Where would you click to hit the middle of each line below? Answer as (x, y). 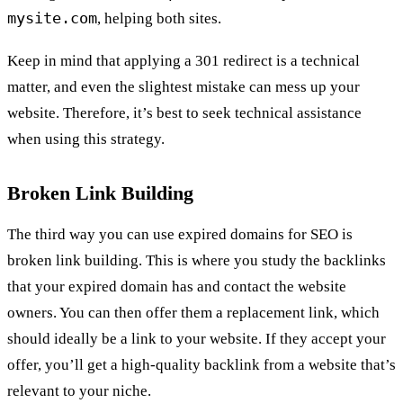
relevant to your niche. (79, 391)
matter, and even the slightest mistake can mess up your (184, 86)
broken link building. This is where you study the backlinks (197, 261)
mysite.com (52, 18)
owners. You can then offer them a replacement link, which (193, 313)
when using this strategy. (86, 139)
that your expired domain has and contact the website (177, 287)
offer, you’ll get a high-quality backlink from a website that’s (201, 365)
